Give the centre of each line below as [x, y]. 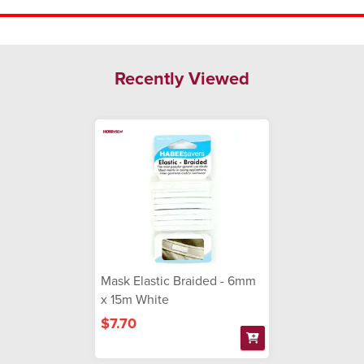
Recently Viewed [182, 78]
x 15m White [135, 299]
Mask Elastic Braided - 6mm [178, 280]
